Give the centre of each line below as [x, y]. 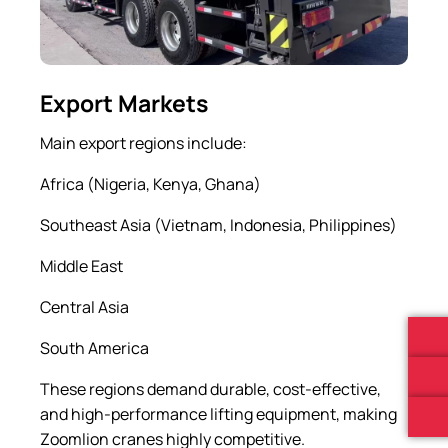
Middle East [81, 265]
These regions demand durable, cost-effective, [210, 388]
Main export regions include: [143, 142]
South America [94, 347]
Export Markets [124, 102]
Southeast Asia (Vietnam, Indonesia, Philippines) [218, 224]
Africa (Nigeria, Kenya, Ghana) [150, 183]
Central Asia [84, 306]
